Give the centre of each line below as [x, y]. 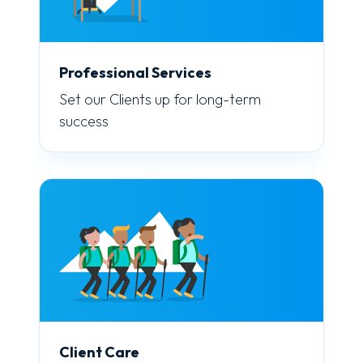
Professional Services [135, 72]
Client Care [99, 352]
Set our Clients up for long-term [160, 99]
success [84, 121]
